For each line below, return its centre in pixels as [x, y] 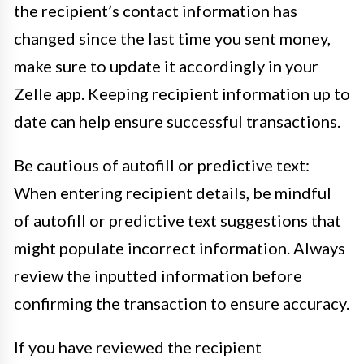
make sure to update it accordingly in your [166, 65]
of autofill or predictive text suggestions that [178, 220]
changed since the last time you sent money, [172, 38]
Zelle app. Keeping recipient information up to [182, 93]
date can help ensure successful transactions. [177, 121]
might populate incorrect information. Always [180, 247]
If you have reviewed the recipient [138, 347]
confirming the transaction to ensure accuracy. [182, 303]
